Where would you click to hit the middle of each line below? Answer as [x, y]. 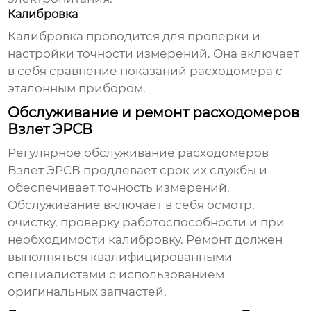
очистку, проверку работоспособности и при [146, 222]
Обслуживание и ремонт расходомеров [154, 113]
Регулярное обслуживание [93, 153]
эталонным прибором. [77, 89]
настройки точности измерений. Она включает [154, 54]
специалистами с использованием [116, 275]
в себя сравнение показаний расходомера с [145, 71]
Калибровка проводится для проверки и [134, 36]
